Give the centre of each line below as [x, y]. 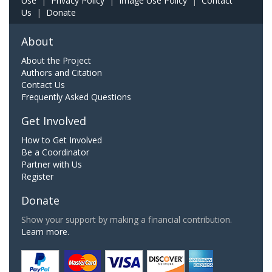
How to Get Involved [62, 140]
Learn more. [45, 231]
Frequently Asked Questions [76, 97]
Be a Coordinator [55, 152]
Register [37, 176]
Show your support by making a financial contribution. [127, 219]
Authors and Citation [62, 72]
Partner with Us [52, 164]
